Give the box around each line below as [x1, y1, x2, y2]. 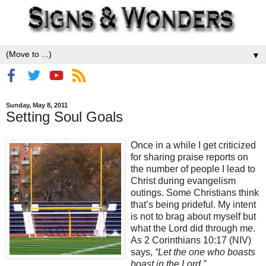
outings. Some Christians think [131, 187, 259, 198]
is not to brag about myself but [131, 211, 256, 221]
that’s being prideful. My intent [131, 199, 256, 210]
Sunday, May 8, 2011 [6, 102, 68, 109]
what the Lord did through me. [131, 223, 255, 233]
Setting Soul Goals [6, 109, 123, 125]
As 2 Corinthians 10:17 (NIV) [131, 235, 251, 245]
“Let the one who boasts [155, 246, 255, 257]
